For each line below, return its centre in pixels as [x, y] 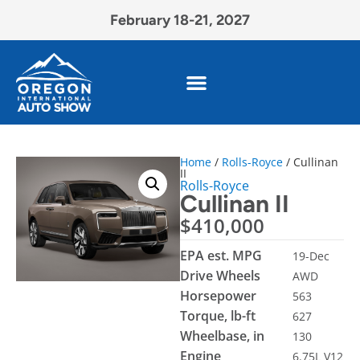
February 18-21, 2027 [180, 20]
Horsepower [218, 296]
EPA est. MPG [221, 256]
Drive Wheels [220, 276]
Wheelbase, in [222, 336]
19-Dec [311, 256]
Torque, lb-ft [218, 316]
